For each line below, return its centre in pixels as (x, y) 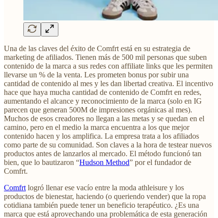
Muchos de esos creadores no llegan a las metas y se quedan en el (104, 119)
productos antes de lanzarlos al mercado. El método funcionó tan (103, 154)
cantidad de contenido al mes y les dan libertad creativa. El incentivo (109, 84)
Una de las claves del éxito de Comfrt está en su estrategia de (97, 49)
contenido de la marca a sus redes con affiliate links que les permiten (108, 66)
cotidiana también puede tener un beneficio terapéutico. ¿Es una (101, 205)
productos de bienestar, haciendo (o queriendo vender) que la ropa (105, 197)
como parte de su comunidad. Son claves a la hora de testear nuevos (108, 145)
